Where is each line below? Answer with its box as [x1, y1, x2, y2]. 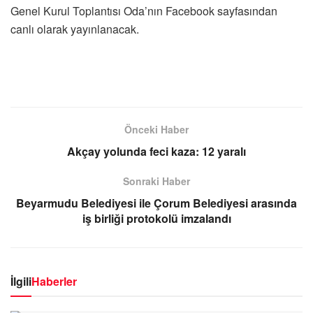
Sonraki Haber [123, 173, 190, 188]
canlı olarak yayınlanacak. [10, 20, 139, 37]
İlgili [10, 272, 31, 289]
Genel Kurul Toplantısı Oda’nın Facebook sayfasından [10, 2, 277, 19]
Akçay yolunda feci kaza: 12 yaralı [67, 143, 246, 159]
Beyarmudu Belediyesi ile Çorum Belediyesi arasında [16, 194, 297, 211]
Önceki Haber [124, 122, 189, 136]
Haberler [31, 272, 77, 289]
